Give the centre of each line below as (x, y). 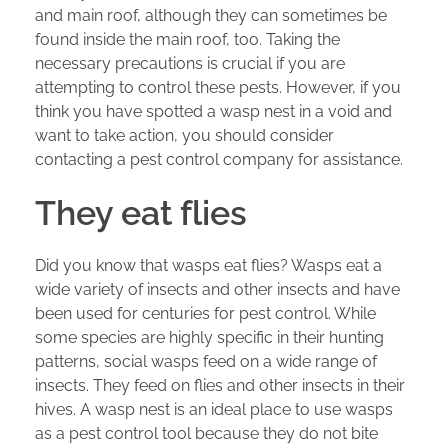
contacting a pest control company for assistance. (219, 159)
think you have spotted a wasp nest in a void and (213, 111)
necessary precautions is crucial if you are (190, 63)
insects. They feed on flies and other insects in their (220, 386)
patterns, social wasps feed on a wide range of (206, 362)
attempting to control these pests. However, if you (218, 87)
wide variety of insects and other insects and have (217, 290)
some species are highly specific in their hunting (209, 338)
